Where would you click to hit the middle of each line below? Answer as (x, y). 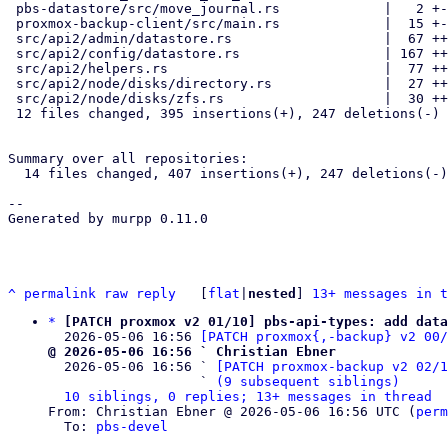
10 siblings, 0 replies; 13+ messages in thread (248, 396)
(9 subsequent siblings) (308, 381)
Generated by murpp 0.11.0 (108, 218)
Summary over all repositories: (128, 158)
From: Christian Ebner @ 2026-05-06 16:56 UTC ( (232, 411)
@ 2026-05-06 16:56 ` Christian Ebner (192, 351)
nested (272, 293)
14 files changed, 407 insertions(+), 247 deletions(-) (16, 173)
